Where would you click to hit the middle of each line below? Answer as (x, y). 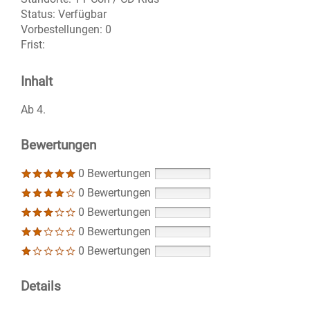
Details (41, 286)
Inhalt (37, 82)
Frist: (33, 45)
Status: (38, 15)
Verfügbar (82, 15)
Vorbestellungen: (62, 30)
